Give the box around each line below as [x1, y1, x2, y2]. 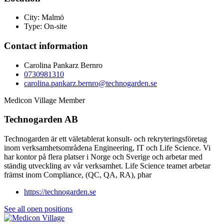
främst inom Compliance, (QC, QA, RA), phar [4, 170, 151, 179]
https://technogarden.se [24, 187, 96, 196]
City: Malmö [24, 13, 64, 22]
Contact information [4, 40, 88, 51]
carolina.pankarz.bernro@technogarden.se [24, 78, 157, 87]
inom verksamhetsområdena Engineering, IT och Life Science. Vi [4, 143, 210, 152]
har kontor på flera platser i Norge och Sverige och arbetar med [4, 152, 202, 161]
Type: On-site [24, 22, 67, 31]
